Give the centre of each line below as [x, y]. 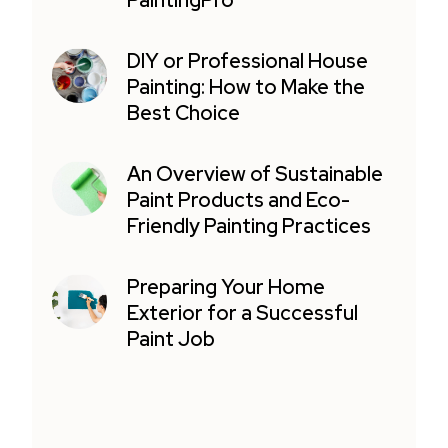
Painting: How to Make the [246, 87]
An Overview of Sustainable [255, 174]
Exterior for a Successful [243, 313]
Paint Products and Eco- [239, 200]
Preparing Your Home [226, 287]
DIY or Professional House [248, 61]
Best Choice [184, 113]
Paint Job [171, 339]
